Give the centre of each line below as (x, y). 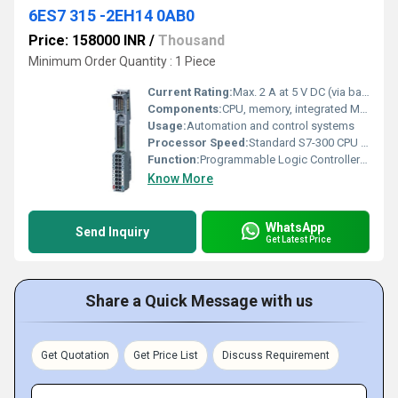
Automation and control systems (271, 126)
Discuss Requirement (276, 355)
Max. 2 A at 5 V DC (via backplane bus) (297, 92)
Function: (174, 159)
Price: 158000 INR (87, 40)
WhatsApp (295, 227)
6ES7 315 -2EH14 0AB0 (111, 16)
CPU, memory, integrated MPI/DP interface (291, 109)
